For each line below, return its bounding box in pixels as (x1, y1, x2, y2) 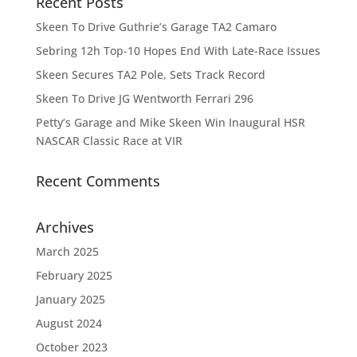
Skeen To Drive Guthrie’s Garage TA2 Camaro (35, 19, 277, 34)
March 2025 (35, 244, 99, 259)
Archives (35, 218, 94, 237)
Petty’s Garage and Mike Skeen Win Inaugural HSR (35, 115, 305, 130)
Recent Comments (35, 171, 160, 190)
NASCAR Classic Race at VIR (35, 133, 182, 148)
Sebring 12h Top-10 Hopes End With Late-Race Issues (35, 43, 320, 58)
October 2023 (35, 339, 108, 355)
